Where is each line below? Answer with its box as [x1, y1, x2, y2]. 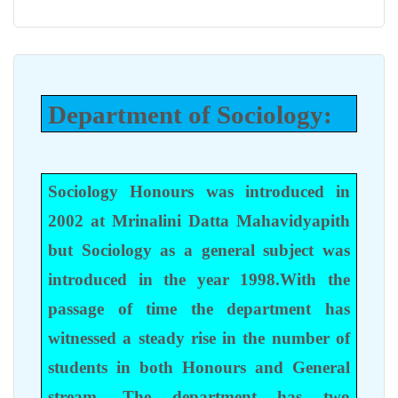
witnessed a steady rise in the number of [48, 329, 350, 348]
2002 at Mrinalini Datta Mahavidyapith [48, 211, 350, 231]
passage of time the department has [48, 299, 350, 319]
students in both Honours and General [48, 358, 350, 378]
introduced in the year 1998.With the [48, 270, 350, 290]
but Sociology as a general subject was [48, 241, 350, 260]
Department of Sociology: [48, 100, 333, 130]
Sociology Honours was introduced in [48, 182, 350, 202]
